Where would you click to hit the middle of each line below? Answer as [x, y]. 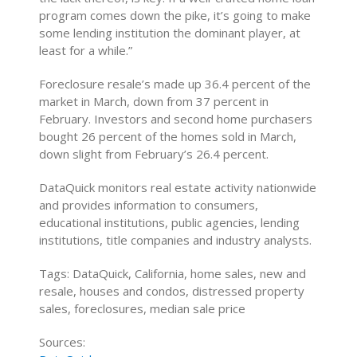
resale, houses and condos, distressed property [172, 291]
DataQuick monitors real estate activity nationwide [178, 187]
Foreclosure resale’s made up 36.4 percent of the [175, 84]
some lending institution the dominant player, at [170, 33]
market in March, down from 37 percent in [154, 101]
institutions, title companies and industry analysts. [176, 240]
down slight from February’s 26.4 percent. [154, 154]
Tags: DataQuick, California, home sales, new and [173, 273]
